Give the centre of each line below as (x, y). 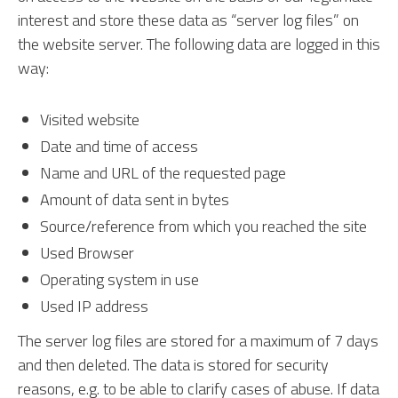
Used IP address (94, 306)
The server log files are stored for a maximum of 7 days (198, 341)
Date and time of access (119, 146)
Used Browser (87, 253)
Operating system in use (119, 279)
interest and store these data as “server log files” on (188, 20)
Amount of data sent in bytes (135, 199)
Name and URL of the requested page (163, 173)
